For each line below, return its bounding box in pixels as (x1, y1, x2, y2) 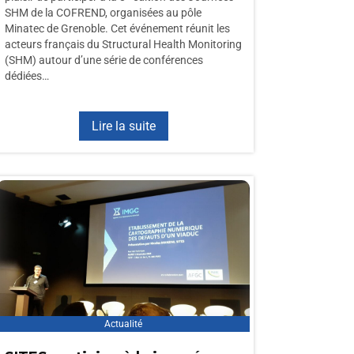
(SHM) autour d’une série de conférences (5, 54, 203, 66)
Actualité (104, 318, 142, 330)
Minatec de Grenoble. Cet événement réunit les (5, 22, 230, 35)
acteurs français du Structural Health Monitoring (5, 38, 242, 51)
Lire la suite (91, 119, 156, 134)
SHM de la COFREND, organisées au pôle (5, 6, 201, 19)
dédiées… (5, 70, 49, 82)
